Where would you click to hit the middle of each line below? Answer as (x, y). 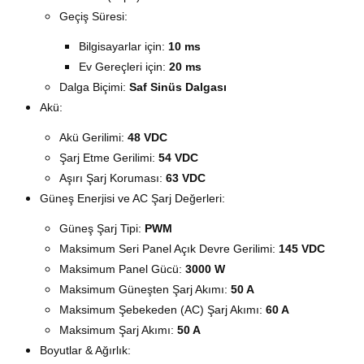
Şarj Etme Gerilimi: (109, 158)
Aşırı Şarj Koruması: (113, 178)
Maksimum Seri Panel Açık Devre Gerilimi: (169, 249)
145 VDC (302, 249)
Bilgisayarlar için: (123, 46)
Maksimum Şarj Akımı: (118, 330)
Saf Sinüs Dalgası (178, 87)
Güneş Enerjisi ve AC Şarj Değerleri (131, 198)
